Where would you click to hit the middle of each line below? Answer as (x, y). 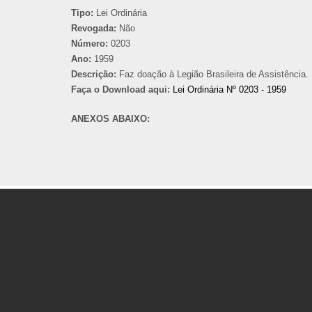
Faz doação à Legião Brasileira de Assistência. (212, 74)
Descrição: (94, 74)
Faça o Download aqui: (120, 89)
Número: (89, 44)
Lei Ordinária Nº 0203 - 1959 (229, 89)
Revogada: (94, 28)
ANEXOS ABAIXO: (112, 119)
